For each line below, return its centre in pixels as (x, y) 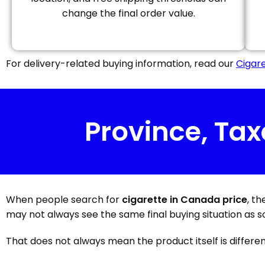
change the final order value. (128, 13)
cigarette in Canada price (185, 200)
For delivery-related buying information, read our (121, 64)
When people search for (64, 200)
